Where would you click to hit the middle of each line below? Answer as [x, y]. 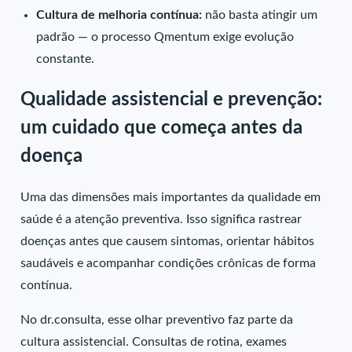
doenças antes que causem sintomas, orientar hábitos [168, 241]
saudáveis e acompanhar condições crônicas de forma [169, 263]
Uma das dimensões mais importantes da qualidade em [171, 197]
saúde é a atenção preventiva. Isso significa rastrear [161, 219]
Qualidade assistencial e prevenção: [172, 99]
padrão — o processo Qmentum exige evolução [165, 37]
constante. [66, 59]
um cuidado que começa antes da [162, 128]
